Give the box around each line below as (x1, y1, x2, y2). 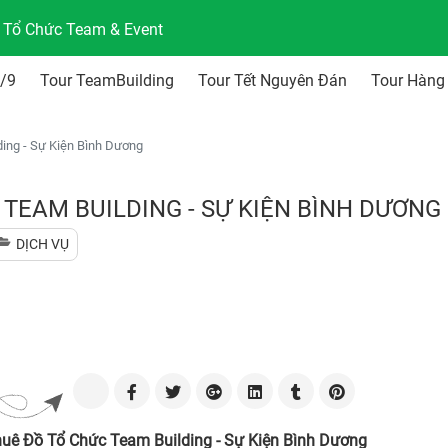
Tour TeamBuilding (39, 71, 174, 90)
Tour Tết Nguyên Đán (197, 71, 347, 90)
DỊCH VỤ (16, 235, 69, 253)
